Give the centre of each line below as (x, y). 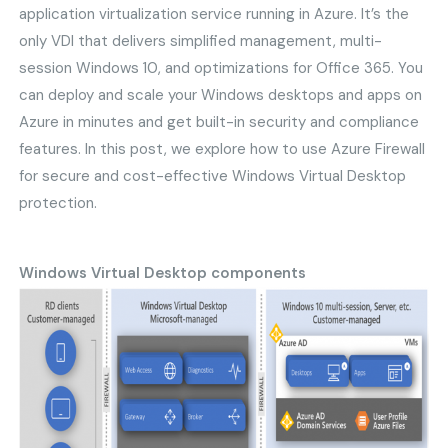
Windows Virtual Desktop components (163, 273)
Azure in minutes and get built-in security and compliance (219, 122)
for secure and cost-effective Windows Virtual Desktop (213, 176)
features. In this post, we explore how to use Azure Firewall (222, 149)
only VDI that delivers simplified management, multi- (201, 41)
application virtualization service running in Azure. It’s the (214, 14)
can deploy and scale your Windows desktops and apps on (221, 95)
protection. (58, 203)
